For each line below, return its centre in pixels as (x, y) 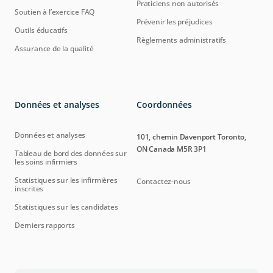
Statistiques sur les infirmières (66, 180)
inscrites (29, 189)
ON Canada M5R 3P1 (172, 149)
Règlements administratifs (181, 40)
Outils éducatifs (41, 30)
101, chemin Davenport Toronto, (192, 137)
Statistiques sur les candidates (66, 207)
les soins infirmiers (46, 162)
